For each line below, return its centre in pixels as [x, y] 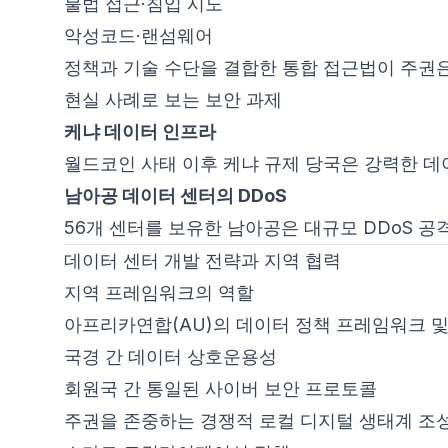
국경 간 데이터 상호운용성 [170, 356]
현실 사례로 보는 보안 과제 [173, 99]
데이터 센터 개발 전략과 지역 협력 [202, 260]
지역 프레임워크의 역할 [159, 292]
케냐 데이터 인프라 [140, 131]
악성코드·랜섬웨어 [138, 35]
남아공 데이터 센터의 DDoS [175, 195]
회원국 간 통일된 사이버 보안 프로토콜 [220, 388]
